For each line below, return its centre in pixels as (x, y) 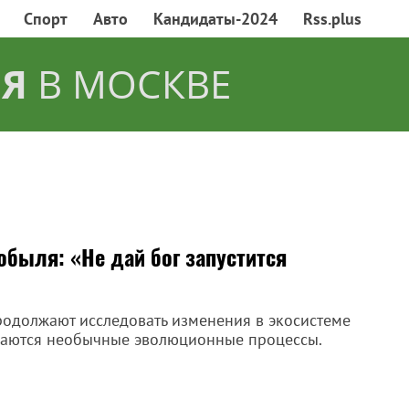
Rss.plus (332, 19)
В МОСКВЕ (129, 84)
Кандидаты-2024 (215, 19)
